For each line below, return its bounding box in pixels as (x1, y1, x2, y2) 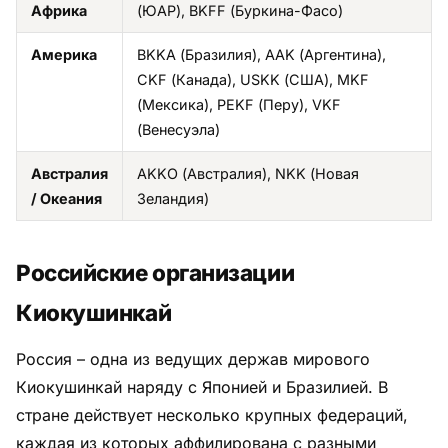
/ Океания (31, 189, 102, 207)
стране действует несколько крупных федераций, (16, 404, 408, 425)
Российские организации (16, 258, 295, 286)
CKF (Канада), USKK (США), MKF (137, 70, 369, 88)
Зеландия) (137, 189, 209, 207)
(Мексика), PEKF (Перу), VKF (137, 95, 341, 113)
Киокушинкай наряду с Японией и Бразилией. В (16, 376, 388, 397)
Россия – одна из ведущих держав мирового (16, 348, 370, 369)
